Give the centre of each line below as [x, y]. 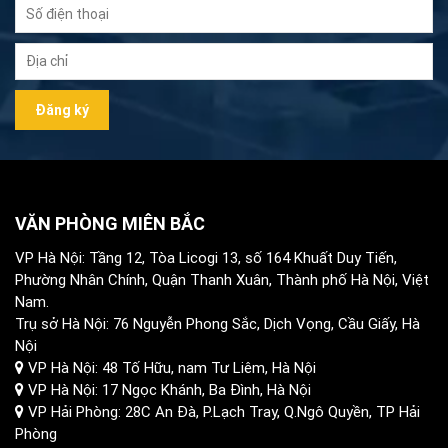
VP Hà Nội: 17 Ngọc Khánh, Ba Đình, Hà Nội [167, 390]
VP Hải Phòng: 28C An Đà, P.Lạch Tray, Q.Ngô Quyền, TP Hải [222, 412]
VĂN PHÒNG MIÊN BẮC [110, 224]
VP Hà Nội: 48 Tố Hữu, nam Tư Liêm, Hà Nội [170, 368]
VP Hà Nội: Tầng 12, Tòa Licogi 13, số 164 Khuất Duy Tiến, [206, 258]
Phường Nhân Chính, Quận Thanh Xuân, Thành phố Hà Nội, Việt [222, 280]
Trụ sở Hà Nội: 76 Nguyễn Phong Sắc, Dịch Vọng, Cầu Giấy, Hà [217, 324]
